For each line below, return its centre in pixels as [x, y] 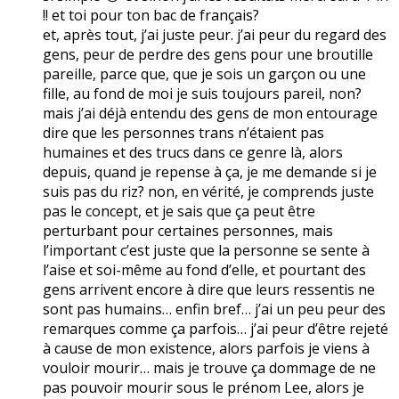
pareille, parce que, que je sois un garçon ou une [204, 73]
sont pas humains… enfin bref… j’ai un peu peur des [214, 309]
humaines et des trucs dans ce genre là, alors [193, 152]
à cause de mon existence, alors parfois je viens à [206, 348]
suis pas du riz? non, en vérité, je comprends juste [208, 191]
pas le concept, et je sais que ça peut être [179, 211]
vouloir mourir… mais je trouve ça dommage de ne [209, 367]
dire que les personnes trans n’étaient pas [183, 132]
